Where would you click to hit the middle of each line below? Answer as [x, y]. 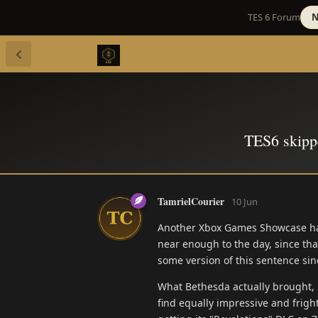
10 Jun [245, 201]
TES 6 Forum [274, 17]
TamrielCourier [191, 201]
